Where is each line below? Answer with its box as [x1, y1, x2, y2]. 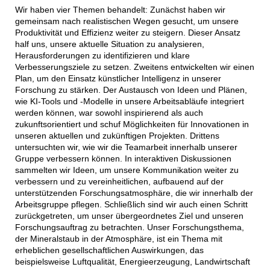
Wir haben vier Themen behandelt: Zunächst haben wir [14, 5, 225, 15]
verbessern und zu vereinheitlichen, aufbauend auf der [14, 177, 224, 187]
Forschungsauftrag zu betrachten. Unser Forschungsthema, [14, 222, 244, 233]
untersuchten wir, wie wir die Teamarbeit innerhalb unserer [14, 142, 237, 152]
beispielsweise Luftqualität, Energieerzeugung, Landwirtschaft [14, 257, 250, 267]
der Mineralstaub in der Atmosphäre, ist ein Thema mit [14, 234, 222, 244]
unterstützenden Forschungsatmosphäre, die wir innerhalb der [14, 188, 253, 198]
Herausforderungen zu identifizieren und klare [14, 51, 190, 61]
